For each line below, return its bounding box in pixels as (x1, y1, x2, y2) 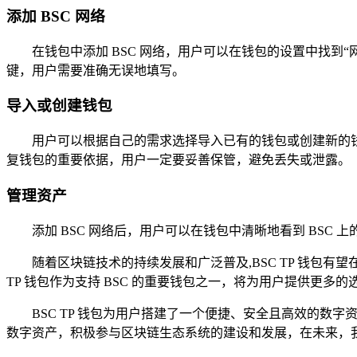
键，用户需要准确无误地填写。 (6, 63, 185, 77)
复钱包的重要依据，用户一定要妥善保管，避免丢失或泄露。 (6, 153, 351, 167)
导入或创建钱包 (6, 97, 112, 115)
